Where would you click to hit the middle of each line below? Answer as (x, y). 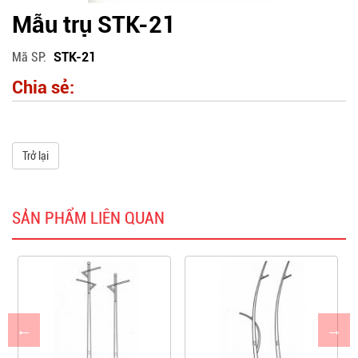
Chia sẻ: (43, 88)
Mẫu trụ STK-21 (94, 25)
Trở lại (36, 156)
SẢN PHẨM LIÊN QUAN (88, 219)
